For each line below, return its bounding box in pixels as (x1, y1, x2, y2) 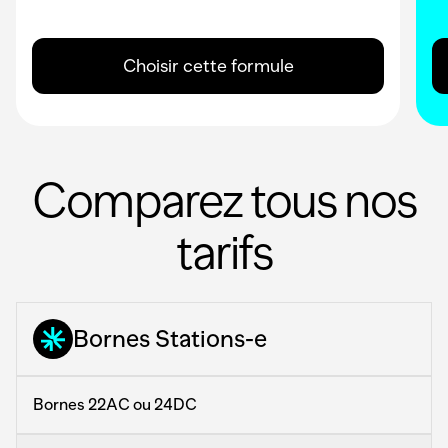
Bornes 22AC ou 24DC (33, 395, 197, 414)
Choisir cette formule (122, 55, 294, 78)
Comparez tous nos (32, 171, 416, 229)
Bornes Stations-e (73, 324, 267, 353)
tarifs (175, 223, 273, 281)
